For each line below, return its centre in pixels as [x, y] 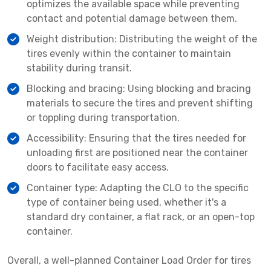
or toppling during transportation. [103, 118]
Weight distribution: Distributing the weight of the [142, 39]
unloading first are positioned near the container [137, 153]
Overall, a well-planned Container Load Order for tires [129, 261]
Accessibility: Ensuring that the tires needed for [136, 139]
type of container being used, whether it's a [126, 203]
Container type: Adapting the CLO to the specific [138, 188]
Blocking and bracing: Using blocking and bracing [139, 89]
